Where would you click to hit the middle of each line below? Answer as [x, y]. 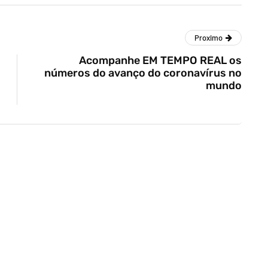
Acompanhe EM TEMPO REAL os [160, 61]
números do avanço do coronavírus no [143, 73]
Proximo [208, 38]
